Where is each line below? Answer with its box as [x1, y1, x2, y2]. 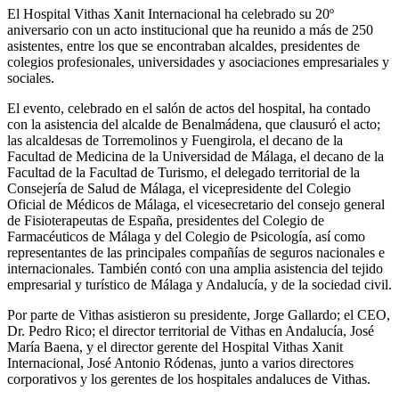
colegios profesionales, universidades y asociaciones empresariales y [7, 54, 389, 69]
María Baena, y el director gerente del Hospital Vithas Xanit [7, 339, 343, 354]
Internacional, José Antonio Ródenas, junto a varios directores [7, 355, 354, 370]
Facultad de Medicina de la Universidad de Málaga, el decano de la [7, 149, 384, 164]
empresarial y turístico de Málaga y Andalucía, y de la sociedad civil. [7, 277, 392, 292]
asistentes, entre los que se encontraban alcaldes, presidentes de [7, 38, 360, 53]
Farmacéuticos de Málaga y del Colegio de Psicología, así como [7, 229, 365, 244]
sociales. [7, 70, 54, 85]
